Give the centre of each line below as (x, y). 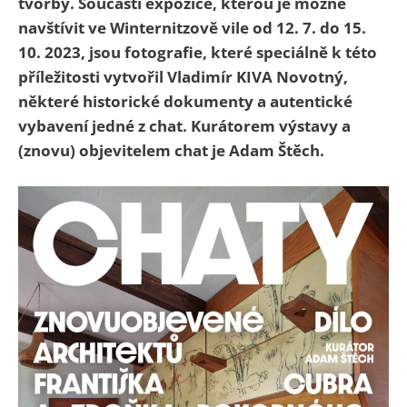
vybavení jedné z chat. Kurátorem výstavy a (184, 126)
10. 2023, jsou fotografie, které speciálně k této (198, 53)
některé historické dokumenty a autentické (185, 102)
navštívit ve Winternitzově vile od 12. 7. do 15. (192, 28)
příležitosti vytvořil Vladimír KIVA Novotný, (183, 77)
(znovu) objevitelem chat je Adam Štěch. (171, 151)
